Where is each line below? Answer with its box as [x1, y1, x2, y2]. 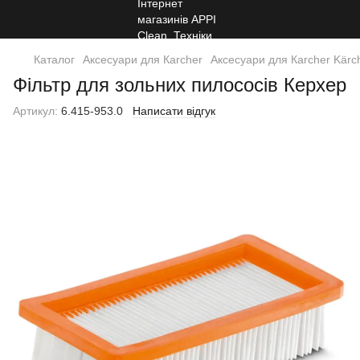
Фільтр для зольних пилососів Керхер [13, 74, 346, 96]
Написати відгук [133, 104, 215, 117]
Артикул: [13, 104, 58, 117]
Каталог [34, 53, 75, 66]
